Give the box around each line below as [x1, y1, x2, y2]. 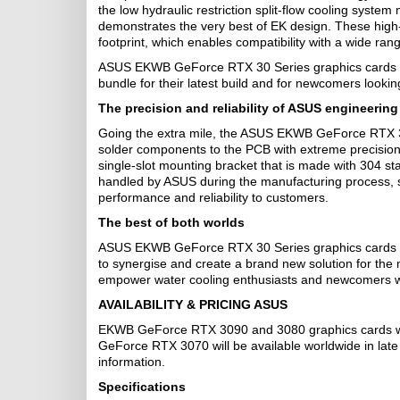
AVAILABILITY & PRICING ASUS [98, 297, 287, 312]
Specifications [98, 379, 186, 394]
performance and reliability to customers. [98, 190, 329, 204]
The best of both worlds [98, 215, 245, 229]
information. [98, 354, 165, 369]
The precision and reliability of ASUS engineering [98, 101, 398, 115]
